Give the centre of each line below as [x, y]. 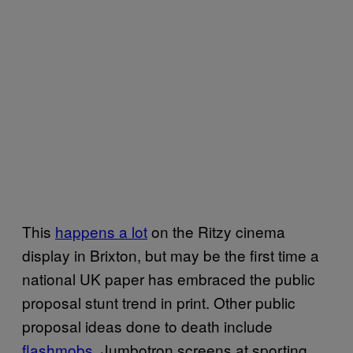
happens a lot [101, 231]
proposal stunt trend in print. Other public [159, 302]
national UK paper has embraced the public [169, 278]
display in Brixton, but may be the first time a [171, 255]
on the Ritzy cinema [216, 231]
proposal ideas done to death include [147, 325]
